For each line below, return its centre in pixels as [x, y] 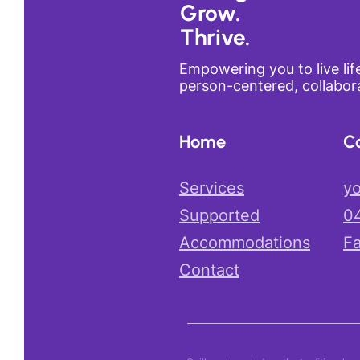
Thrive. [215, 37]
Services [212, 188]
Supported [219, 215]
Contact [209, 270]
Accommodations [245, 243]
